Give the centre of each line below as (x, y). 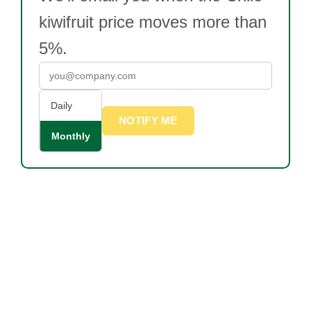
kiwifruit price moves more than (153, 22)
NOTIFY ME (148, 120)
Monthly (71, 136)
